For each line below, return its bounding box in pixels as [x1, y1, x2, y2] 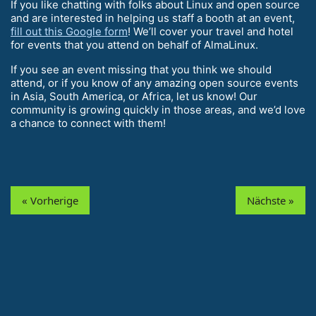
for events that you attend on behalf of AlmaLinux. [11, 38, 258, 52]
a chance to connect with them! [11, 116, 166, 130]
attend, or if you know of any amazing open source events [11, 76, 298, 90]
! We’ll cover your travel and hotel [128, 25, 293, 39]
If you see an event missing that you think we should [11, 63, 272, 77]
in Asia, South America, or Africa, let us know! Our [11, 90, 257, 104]
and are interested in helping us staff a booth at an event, [11, 11, 295, 25]
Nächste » [247, 193, 294, 208]
